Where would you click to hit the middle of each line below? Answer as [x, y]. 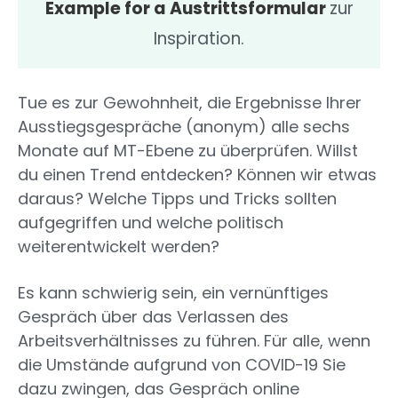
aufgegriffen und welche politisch [151, 223]
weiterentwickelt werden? [119, 247]
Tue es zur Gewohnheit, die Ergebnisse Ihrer [190, 103]
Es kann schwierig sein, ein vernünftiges [173, 293]
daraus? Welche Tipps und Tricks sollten [177, 199]
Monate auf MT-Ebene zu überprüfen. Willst [188, 151]
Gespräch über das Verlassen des [153, 317]
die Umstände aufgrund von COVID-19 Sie [182, 365]
